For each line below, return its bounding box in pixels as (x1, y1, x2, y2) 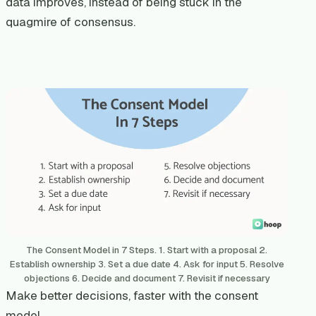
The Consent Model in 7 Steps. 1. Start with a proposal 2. (26, 243, 267, 256)
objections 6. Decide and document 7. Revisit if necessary (23, 272, 270, 284)
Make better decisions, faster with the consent (6, 287, 258, 303)
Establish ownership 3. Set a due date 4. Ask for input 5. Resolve (9, 257, 284, 270)
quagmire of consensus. (6, 13, 135, 30)
